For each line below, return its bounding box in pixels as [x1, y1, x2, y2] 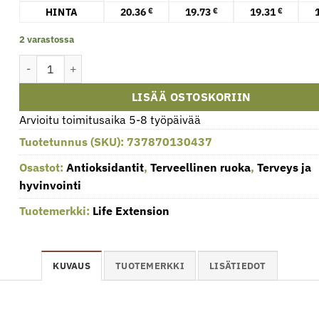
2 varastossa [19, 33, 75, 46]
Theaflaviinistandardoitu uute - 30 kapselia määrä [19, 55, 252, 69]
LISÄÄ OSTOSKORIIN [131, 89, 251, 104]
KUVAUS [53, 259, 90, 272]
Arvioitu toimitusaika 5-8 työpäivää [19, 112, 202, 127]
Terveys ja [257, 159, 312, 174]
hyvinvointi [19, 177, 82, 192]
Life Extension [93, 203, 170, 218]
